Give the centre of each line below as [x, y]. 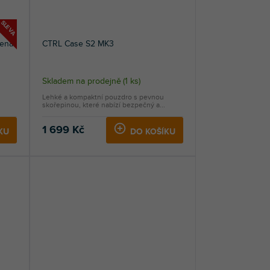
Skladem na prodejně [81, 81]
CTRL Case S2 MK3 [78, 44]
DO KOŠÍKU [152, 132]
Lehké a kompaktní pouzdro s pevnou [103, 97]
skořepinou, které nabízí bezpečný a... [103, 105]
